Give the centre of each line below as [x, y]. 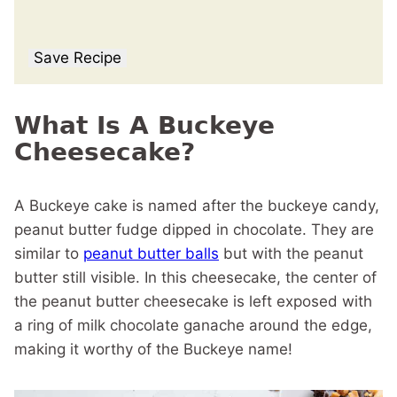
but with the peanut [291, 253]
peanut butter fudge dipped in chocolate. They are [194, 229]
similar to [49, 253]
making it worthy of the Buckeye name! [153, 349]
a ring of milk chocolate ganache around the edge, [193, 325]
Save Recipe [78, 57]
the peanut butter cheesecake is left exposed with [193, 301]
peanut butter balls [151, 253]
